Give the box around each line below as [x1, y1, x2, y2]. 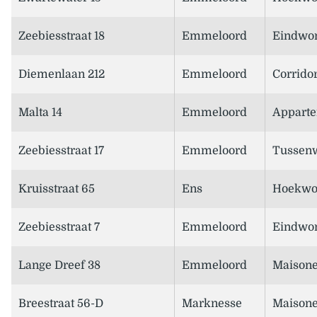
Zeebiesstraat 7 [18, 221, 100, 234]
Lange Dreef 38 [18, 259, 100, 272]
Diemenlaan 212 [18, 68, 105, 81]
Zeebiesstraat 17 [18, 144, 104, 158]
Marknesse [182, 297, 242, 311]
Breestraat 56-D [18, 297, 103, 311]
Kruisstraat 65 [18, 183, 95, 196]
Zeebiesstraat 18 [18, 30, 105, 43]
